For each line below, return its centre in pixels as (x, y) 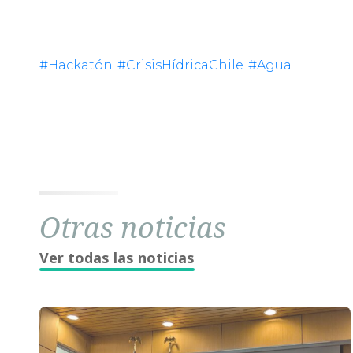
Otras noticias (133, 227)
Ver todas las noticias (117, 258)
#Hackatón (76, 65)
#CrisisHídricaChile (180, 65)
